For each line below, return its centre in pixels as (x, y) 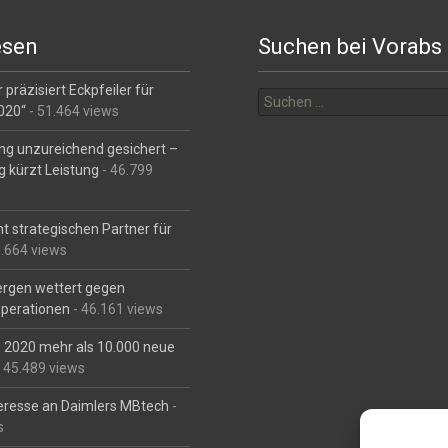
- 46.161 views (117, 309)
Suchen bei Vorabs (349, 46)
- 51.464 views (73, 111)
